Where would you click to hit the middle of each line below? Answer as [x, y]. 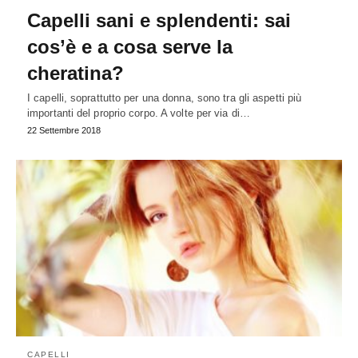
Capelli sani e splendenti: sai [159, 20]
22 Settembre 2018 [64, 130]
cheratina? [76, 73]
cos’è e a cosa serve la [130, 46]
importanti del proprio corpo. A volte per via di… [139, 113]
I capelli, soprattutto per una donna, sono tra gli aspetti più [165, 97]
